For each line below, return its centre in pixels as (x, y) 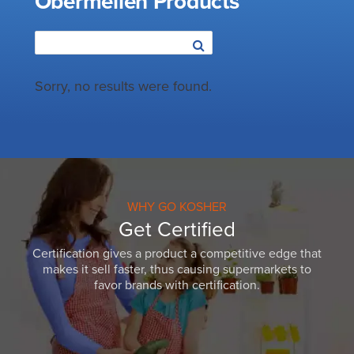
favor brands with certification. (177, 285)
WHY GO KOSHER (177, 207)
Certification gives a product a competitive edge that (177, 254)
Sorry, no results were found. (123, 86)
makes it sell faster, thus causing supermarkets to (177, 269)
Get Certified (177, 230)
